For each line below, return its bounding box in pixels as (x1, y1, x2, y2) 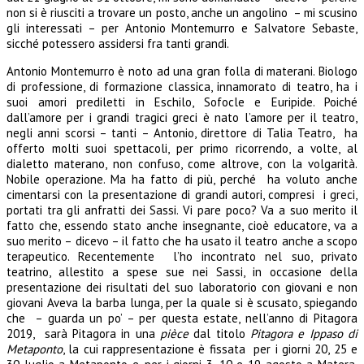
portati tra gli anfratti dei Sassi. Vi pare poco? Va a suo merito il (6, 201, 357, 218)
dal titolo (188, 325, 250, 341)
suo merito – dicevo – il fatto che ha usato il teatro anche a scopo (6, 232, 357, 249)
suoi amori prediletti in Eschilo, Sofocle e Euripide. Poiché (6, 93, 357, 110)
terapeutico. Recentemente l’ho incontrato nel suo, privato (6, 248, 357, 264)
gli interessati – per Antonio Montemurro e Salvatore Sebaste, (6, 19, 357, 36)
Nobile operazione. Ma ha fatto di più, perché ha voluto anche (6, 171, 357, 187)
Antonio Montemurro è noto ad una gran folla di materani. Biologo (6, 63, 357, 79)
